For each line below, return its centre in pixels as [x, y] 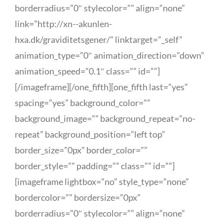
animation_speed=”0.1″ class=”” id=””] [88, 71]
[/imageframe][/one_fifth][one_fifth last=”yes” [101, 87]
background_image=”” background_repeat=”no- [105, 118]
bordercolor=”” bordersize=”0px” [78, 197]
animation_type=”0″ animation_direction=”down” [110, 55]
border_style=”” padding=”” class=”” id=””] [95, 166]
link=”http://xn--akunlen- [63, 24]
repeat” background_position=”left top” [90, 134]
